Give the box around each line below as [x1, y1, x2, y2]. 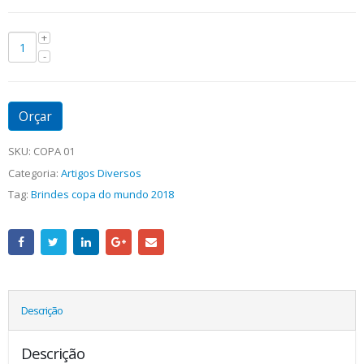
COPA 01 [33, 144, 75, 159]
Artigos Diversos [61, 165, 141, 180]
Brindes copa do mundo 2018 [31, 187, 174, 202]
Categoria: [8, 165, 61, 180]
